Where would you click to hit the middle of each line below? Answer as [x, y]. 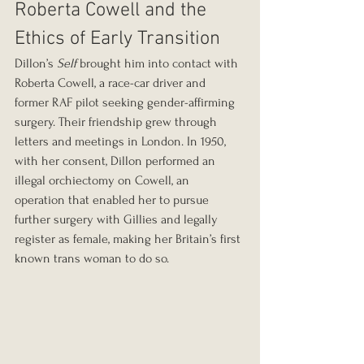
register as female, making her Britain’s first [129, 239]
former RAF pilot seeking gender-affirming [126, 103]
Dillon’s [36, 64]
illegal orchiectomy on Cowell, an [104, 181]
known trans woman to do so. [92, 259]
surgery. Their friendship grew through [117, 122]
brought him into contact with [159, 64]
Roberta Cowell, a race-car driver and [112, 83]
